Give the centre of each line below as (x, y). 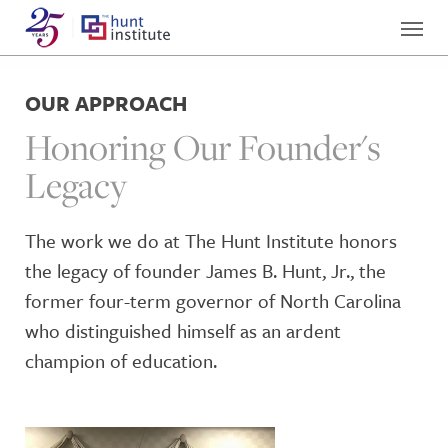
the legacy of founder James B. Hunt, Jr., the (205, 270)
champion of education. (121, 360)
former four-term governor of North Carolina (213, 300)
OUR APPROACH (106, 103)
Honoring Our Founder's (203, 147)
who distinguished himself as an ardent (183, 330)
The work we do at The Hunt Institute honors (211, 240)
